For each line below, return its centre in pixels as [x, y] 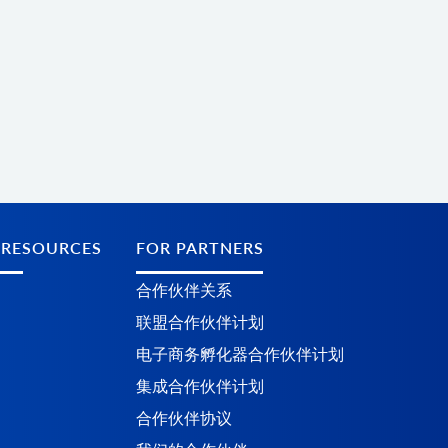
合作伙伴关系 [184, 289]
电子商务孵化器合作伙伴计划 [240, 353]
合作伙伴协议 [184, 417]
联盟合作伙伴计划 [200, 321]
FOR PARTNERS [200, 247]
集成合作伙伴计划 [200, 385]
